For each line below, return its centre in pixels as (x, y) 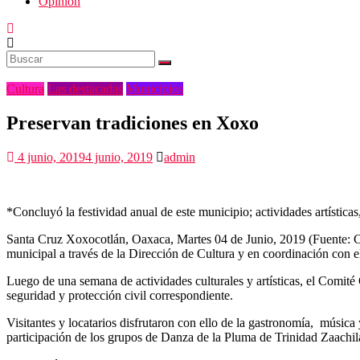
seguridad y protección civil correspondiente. (120, 296)
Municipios (155, 89)
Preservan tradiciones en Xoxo (133, 123)
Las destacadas (85, 89)
